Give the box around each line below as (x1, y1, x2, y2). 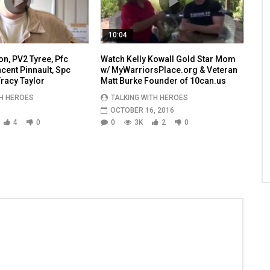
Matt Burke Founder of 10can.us (101, 75, 227, 86)
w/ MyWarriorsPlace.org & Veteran (101, 64, 238, 75)
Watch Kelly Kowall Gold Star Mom (101, 54, 236, 64)
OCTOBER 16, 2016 (110, 105, 175, 115)
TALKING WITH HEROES (111, 93, 189, 102)
